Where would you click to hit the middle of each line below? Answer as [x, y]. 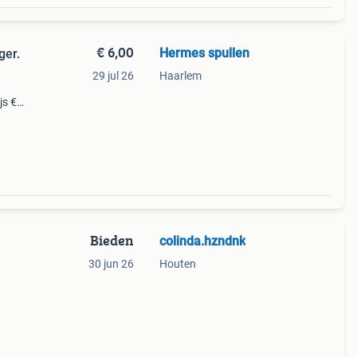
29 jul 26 [113, 76]
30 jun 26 [111, 264]
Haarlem [180, 76]
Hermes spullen [204, 53]
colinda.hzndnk [202, 241]
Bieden [112, 240]
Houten [177, 264]
